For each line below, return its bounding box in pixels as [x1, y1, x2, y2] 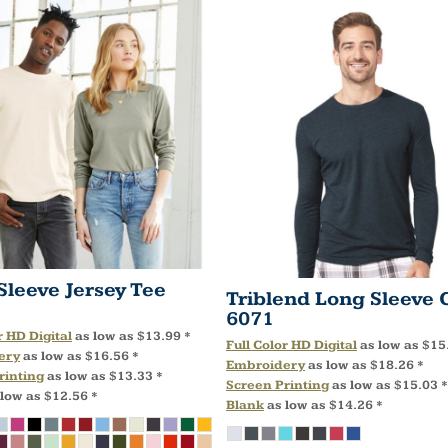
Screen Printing [225, 377, 329, 394]
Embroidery [225, 357, 305, 374]
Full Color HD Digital [225, 337, 357, 354]
